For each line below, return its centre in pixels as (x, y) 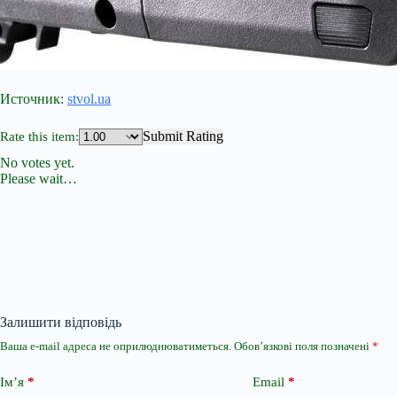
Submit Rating (183, 136)
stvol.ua (89, 99)
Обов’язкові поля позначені (303, 346)
